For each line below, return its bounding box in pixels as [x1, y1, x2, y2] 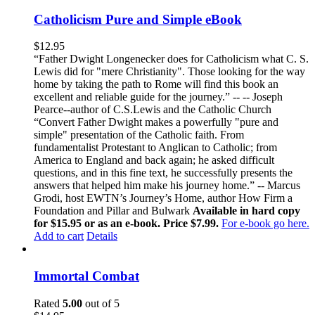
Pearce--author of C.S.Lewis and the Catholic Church [34, 103, 271, 116]
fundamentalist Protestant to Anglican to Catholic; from [34, 141, 277, 154]
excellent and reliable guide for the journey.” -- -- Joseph [34, 91, 283, 103]
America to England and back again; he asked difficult [34, 154, 274, 167]
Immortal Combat [34, 269, 139, 284]
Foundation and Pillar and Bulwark [34, 205, 193, 217]
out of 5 [82, 297, 120, 309]
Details [86, 230, 117, 243]
